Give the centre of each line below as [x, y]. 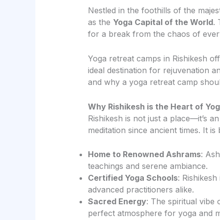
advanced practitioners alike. [141, 190]
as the [100, 22]
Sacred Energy [117, 202]
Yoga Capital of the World [163, 22]
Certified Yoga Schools [133, 178]
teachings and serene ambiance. [148, 166]
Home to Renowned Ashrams [144, 154]
